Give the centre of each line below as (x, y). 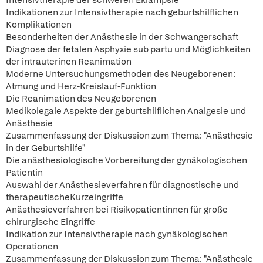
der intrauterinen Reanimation (69, 62)
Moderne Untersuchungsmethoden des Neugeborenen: (121, 74)
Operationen (32, 247)
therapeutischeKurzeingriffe (65, 197)
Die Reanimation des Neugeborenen (81, 99)
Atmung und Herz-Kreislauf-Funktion (81, 86)
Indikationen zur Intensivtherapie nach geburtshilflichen (122, 12)
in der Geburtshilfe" (45, 148)
